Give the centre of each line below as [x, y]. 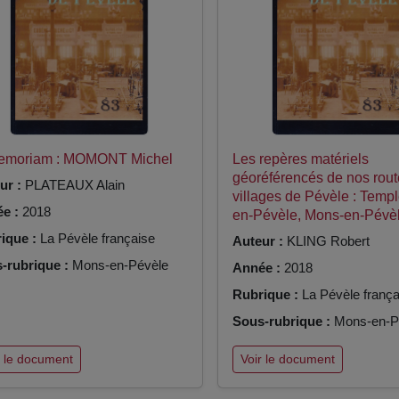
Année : [256, 268]
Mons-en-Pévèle [118, 265]
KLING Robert [326, 241]
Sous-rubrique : [281, 322]
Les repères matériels [300, 159]
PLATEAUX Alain [73, 185]
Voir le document [287, 359]
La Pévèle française [95, 239]
